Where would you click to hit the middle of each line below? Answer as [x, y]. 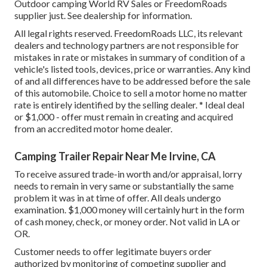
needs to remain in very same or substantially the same [124, 186]
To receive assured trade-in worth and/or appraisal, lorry [128, 174]
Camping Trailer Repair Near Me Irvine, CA [115, 156]
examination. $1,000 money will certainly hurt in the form [129, 210]
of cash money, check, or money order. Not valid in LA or [127, 222]
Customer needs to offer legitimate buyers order [113, 252]
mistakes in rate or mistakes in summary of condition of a [130, 57]
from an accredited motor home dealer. [93, 129]
